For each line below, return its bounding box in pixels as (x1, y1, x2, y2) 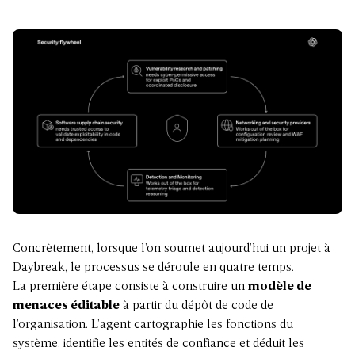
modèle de (248, 281, 311, 294)
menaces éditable (13, 300, 120, 313)
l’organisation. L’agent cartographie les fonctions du (13, 319, 293, 332)
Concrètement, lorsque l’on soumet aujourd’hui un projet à (13, 242, 330, 256)
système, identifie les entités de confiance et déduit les (13, 338, 304, 351)
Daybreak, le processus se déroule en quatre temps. (13, 261, 294, 275)
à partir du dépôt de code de (120, 300, 273, 313)
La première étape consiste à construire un (13, 281, 248, 294)
